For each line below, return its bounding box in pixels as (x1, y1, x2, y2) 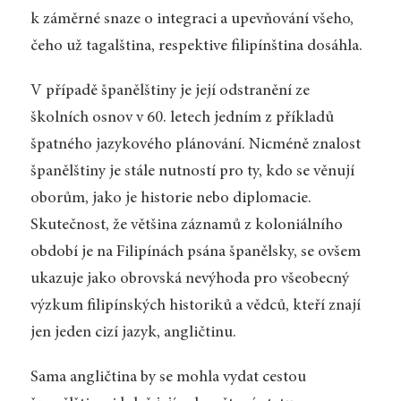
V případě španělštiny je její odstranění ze (30, 83, 310, 100)
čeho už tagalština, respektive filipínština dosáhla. (30, 38, 363, 55)
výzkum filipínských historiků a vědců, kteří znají (30, 298, 361, 315)
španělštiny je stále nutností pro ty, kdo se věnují (30, 164, 354, 181)
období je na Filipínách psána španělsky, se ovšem (30, 244, 361, 261)
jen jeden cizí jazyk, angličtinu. (30, 325, 236, 342)
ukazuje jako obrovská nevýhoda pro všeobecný (30, 271, 349, 288)
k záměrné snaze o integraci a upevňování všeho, (30, 12, 354, 29)
